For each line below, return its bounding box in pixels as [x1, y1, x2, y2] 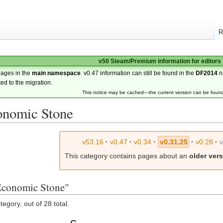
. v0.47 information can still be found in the [81, 70, 196, 76]
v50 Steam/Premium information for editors [98, 58, 221, 64]
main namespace [32, 70, 81, 76]
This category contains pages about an [65, 152, 189, 160]
